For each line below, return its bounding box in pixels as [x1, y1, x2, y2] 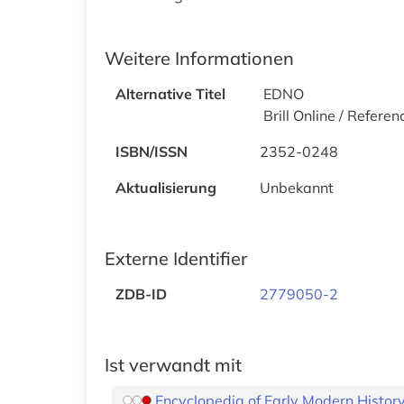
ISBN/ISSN [115, 142, 188, 161]
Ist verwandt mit [105, 353, 242, 376]
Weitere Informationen [105, 46, 294, 69]
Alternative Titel [115, 84, 225, 103]
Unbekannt [260, 178, 334, 197]
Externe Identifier [105, 246, 247, 270]
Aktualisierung [115, 178, 216, 197]
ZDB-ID [115, 284, 167, 303]
